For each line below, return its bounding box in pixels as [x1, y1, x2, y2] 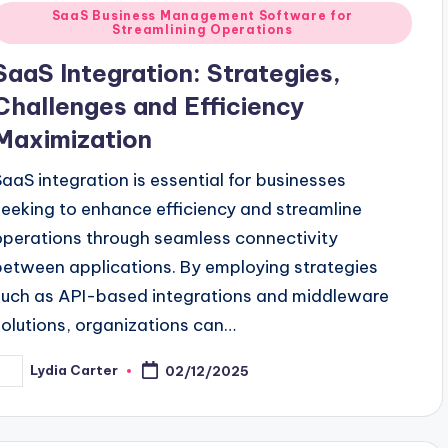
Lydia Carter [30, 362, 119, 379]
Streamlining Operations [111, 21, 293, 37]
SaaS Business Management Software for [51, 7, 353, 23]
